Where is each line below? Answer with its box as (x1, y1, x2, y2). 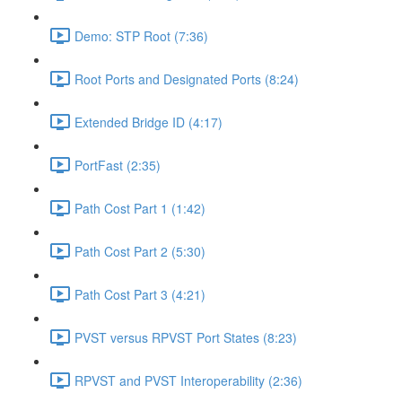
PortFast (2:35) (74, 155, 161, 174)
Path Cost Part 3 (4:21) (74, 284, 205, 303)
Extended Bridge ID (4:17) (74, 112, 223, 131)
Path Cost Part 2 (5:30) (74, 241, 205, 260)
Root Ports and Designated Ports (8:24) (74, 69, 299, 88)
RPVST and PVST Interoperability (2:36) (74, 371, 302, 389)
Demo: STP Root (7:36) (74, 26, 208, 45)
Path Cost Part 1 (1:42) (74, 198, 205, 217)
